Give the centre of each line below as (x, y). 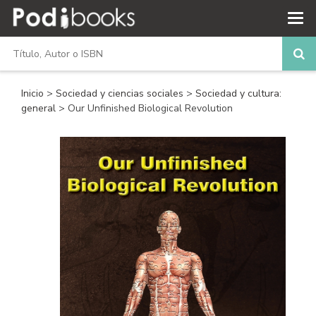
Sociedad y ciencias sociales (121, 93)
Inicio (32, 93)
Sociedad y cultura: (238, 93)
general (40, 108)
